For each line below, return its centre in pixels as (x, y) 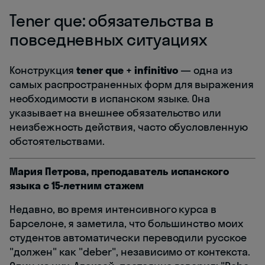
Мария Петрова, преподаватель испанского (119, 172)
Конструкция (43, 70)
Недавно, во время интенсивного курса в (113, 209)
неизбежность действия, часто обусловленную (129, 127)
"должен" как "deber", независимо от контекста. (130, 252)
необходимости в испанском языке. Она (110, 99)
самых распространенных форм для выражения (132, 85)
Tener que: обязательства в (112, 21)
